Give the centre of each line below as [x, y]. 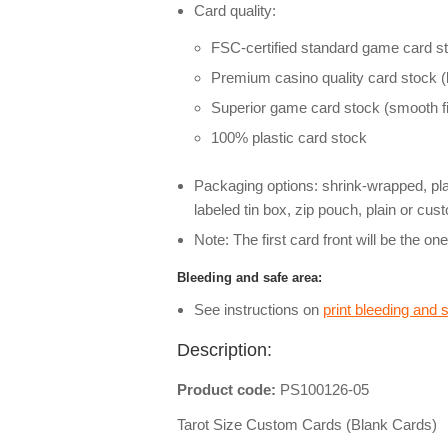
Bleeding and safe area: [249, 277]
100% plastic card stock [289, 137]
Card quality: [235, 10]
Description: [224, 350]
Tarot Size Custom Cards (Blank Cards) [307, 424]
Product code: [228, 389]
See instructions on [258, 309]
